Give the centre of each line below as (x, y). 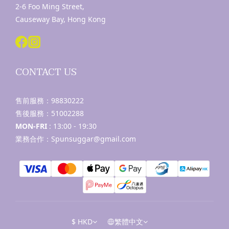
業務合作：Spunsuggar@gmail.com (76, 139)
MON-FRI (32, 126)
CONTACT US (46, 72)
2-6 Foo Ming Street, (50, 6)
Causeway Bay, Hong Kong (61, 19)
